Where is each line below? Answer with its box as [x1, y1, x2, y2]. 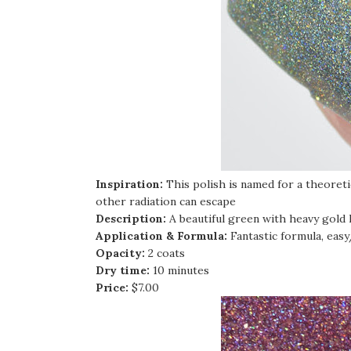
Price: [96, 280, 132, 295]
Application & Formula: [96, 229, 230, 243]
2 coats [148, 246, 185, 260]
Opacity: [96, 246, 148, 260]
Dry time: [96, 263, 153, 277]
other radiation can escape [96, 194, 236, 208]
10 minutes [153, 263, 209, 277]
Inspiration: [96, 177, 166, 191]
